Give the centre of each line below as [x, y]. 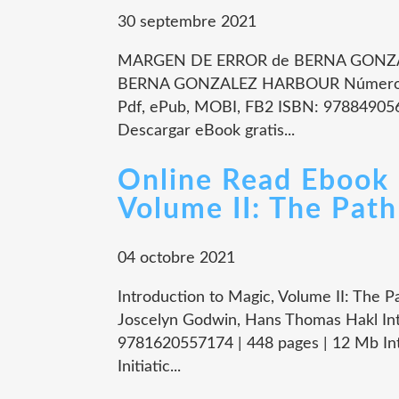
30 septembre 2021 [187, 22]
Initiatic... [149, 367]
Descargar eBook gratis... [206, 130]
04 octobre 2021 [176, 259]
